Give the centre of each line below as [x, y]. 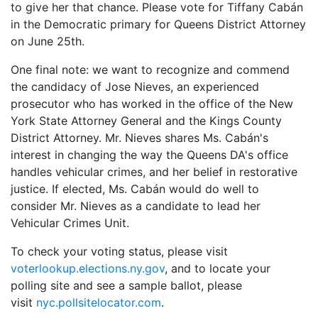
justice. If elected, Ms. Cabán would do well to [135, 188]
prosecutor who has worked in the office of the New [152, 103]
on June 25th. [48, 41]
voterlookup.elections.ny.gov [88, 268]
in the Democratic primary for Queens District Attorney [158, 24]
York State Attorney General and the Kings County [146, 120]
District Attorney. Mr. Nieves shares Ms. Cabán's [139, 137]
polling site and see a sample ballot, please [126, 285]
